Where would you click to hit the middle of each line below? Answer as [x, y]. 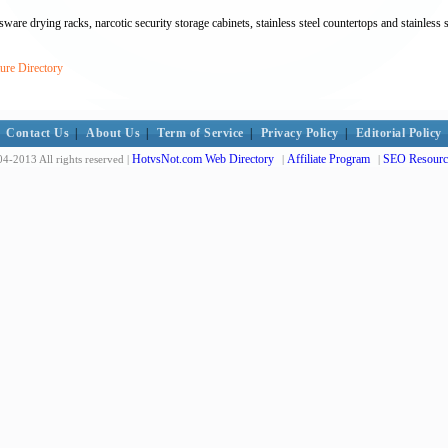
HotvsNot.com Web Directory [203, 159]
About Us [113, 133]
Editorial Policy [398, 133]
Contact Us [38, 133]
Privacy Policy [299, 133]
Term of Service [200, 133]
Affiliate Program [328, 159]
